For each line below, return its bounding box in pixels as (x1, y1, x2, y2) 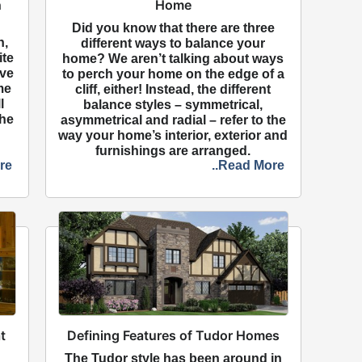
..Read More (211, 158, 284, 172)
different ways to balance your (81, 36, 266, 50)
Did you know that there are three (71, 20, 275, 35)
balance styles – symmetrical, (83, 97, 263, 112)
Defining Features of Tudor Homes (66, 326, 280, 343)
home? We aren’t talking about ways (62, 51, 284, 65)
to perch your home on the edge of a (61, 66, 284, 81)
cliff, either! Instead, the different (75, 82, 271, 96)
